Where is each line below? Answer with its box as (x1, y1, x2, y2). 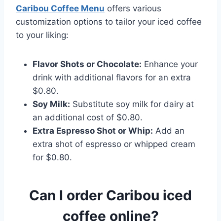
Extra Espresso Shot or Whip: (33, 126, 153, 136)
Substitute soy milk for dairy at (70, 99, 194, 109)
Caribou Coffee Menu (16, 3, 105, 13)
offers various (105, 3, 161, 13)
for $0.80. (33, 152, 72, 162)
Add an (153, 126, 184, 136)
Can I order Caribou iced (29, 187, 192, 204)
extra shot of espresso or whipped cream (33, 139, 195, 149)
